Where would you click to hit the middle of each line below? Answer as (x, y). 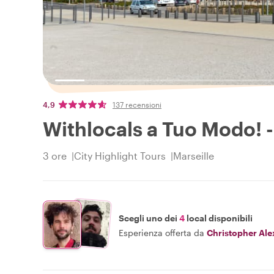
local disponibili (219, 218)
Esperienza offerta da (161, 232)
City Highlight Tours (120, 156)
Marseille (194, 156)
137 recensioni (137, 105)
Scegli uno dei (149, 218)
